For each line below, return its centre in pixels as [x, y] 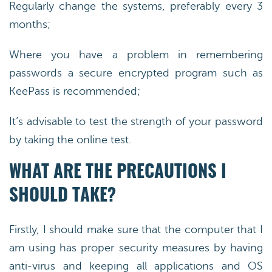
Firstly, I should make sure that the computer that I [136, 229]
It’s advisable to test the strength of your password [136, 121]
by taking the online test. [70, 140]
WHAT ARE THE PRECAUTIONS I [118, 173]
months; [30, 24]
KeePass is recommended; [75, 91]
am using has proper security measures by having [136, 248]
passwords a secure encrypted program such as [136, 73]
